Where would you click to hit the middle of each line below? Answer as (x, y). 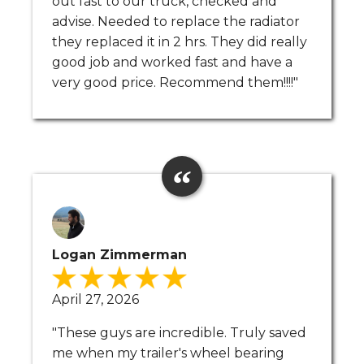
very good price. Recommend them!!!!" (175, 82)
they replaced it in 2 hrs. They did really (180, 41)
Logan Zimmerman (119, 254)
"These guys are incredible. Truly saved (179, 332)
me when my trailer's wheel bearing (168, 353)
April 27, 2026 (95, 299)
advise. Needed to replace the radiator (176, 21)
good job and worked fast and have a (172, 62)
